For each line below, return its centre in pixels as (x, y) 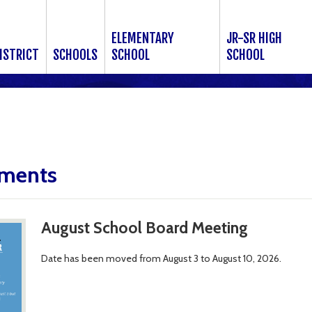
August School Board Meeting (144, 228)
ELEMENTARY (143, 38)
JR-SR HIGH (255, 38)
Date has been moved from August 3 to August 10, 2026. (161, 259)
